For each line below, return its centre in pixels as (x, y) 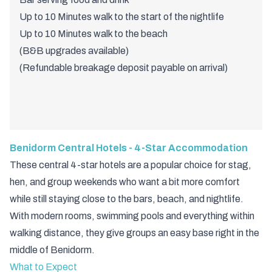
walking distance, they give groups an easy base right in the (134, 233)
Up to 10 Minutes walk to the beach (93, 34)
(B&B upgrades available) (74, 51)
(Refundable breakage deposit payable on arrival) (124, 68)
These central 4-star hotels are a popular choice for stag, (131, 165)
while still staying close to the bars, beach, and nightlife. (127, 199)
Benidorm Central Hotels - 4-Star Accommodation (129, 148)
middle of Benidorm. (52, 250)
